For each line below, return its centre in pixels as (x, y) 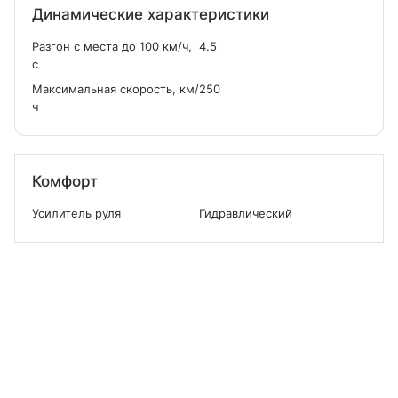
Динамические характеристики (151, 14)
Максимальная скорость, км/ (115, 89)
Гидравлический (246, 213)
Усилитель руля (76, 213)
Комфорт (65, 181)
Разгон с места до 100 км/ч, (112, 46)
